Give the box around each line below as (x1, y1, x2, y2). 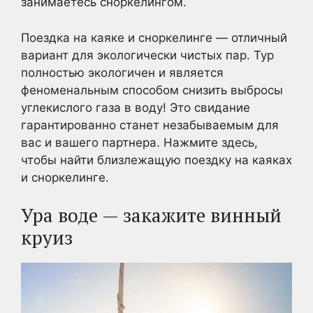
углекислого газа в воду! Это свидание (21, 100, 250, 115)
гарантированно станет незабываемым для (21, 117, 279, 132)
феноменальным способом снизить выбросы (21, 82, 283, 97)
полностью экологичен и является (21, 65, 224, 80)
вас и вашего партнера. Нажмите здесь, (21, 135, 258, 150)
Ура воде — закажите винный (21, 203, 282, 228)
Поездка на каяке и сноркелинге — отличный (21, 30, 287, 45)
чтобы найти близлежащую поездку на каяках (21, 152, 292, 167)
